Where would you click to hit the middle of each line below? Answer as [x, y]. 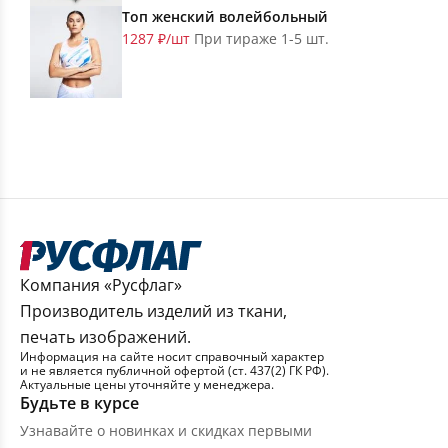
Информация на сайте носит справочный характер [172, 357]
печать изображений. [105, 337]
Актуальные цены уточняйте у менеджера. [147, 385]
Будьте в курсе [79, 403]
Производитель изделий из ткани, [153, 311]
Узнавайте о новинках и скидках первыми [166, 431]
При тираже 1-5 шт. [261, 39]
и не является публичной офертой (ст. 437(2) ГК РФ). [174, 371]
